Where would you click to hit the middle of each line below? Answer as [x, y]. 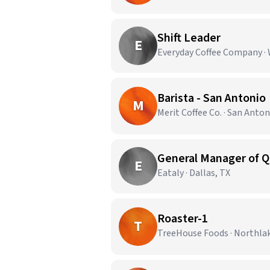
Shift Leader [189, 38]
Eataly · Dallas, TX [194, 173]
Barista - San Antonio [212, 98]
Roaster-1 [183, 219]
